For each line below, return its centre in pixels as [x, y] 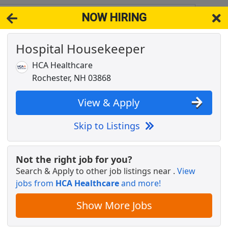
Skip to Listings [109, 126]
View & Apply [109, 103]
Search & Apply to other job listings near [94, 171]
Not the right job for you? [74, 160]
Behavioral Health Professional [127, 54]
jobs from [36, 183]
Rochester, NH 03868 [72, 78]
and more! [140, 183]
